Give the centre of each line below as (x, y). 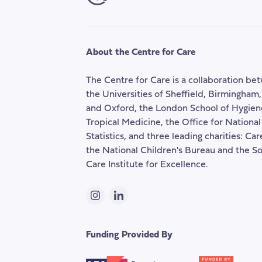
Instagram (115, 201)
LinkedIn (136, 201)
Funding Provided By (129, 235)
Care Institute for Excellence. (147, 165)
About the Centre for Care (141, 53)
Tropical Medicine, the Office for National (173, 123)
